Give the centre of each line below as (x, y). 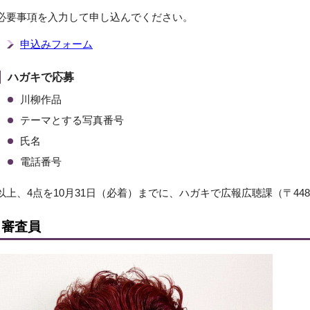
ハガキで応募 (41, 77)
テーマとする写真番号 (72, 120)
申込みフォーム (56, 44)
